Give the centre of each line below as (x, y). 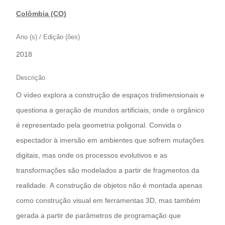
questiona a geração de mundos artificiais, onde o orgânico (110, 110)
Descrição (31, 78)
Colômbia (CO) (41, 14)
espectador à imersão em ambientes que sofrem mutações (110, 140)
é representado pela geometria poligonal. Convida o (99, 125)
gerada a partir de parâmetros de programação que (98, 216)
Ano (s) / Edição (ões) (48, 37)
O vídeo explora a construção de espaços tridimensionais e (110, 95)
